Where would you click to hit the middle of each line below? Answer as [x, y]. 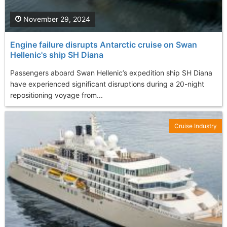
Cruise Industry [196, 126]
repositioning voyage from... [56, 95]
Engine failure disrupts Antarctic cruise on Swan [104, 44]
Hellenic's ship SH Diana [57, 54]
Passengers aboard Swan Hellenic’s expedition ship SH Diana [111, 72]
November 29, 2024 [56, 19]
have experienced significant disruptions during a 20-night [107, 84]
